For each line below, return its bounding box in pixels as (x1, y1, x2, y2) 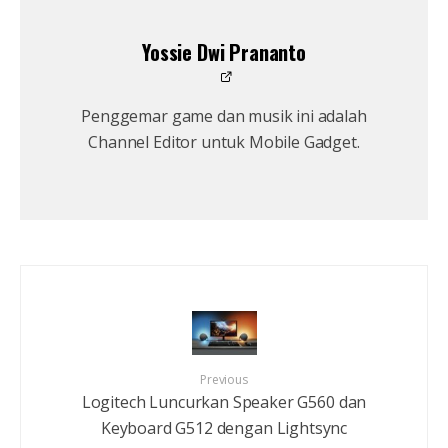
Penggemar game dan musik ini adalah (81, 105, 367, 128)
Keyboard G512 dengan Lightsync (100, 416, 348, 439)
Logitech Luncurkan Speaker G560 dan (81, 390, 367, 413)
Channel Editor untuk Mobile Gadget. (88, 131, 360, 154)
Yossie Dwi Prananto (142, 37, 306, 68)
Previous (200, 370, 248, 388)
